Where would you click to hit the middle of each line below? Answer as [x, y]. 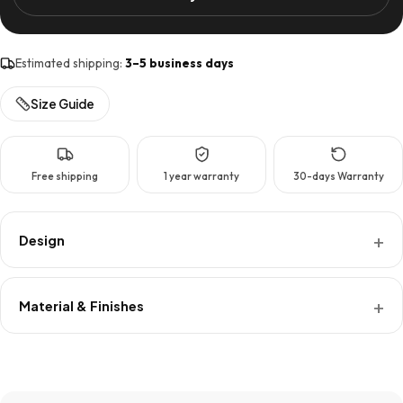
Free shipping [65, 176]
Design [42, 240]
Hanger [124, 40]
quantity [126, 84]
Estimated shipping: [70, 63]
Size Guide [63, 104]
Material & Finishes [81, 305]
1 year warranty [201, 176]
